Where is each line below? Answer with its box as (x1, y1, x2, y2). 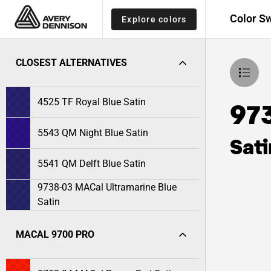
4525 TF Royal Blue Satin (38, 96, 146, 108)
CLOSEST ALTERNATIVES (16, 57, 127, 68)
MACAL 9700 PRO (16, 229, 94, 240)
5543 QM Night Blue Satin (38, 127, 148, 139)
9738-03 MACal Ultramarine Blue (38, 181, 177, 193)
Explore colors (122, 14, 187, 24)
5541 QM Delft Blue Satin (38, 158, 146, 169)
